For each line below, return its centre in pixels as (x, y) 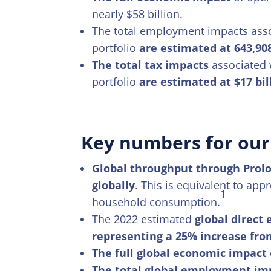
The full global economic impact (180, 253)
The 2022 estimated (144, 219)
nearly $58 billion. (138, 14)
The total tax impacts (151, 64)
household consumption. (156, 202)
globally (114, 185)
